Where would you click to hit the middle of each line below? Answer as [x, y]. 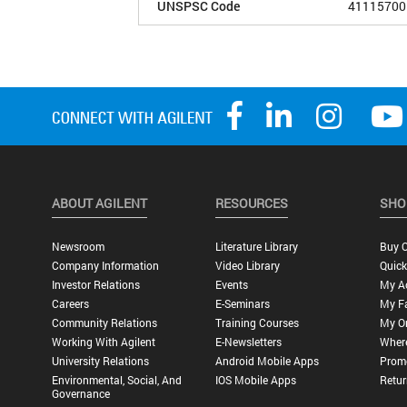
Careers [70, 304]
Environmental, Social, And [116, 380]
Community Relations [104, 323]
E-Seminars [243, 304]
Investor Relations [95, 285]
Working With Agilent [103, 342]
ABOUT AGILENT [99, 203]
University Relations [100, 361]
